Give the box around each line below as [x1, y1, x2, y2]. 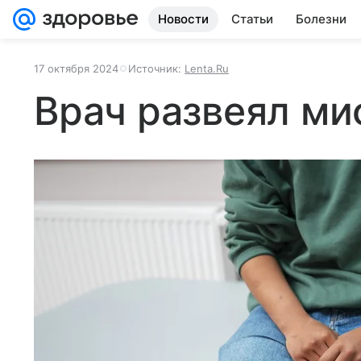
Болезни [296, 11, 346, 27]
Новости [158, 11, 209, 27]
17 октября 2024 [34, 62, 118, 75]
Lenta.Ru [185, 62, 229, 75]
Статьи [231, 11, 273, 27]
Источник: [128, 62, 185, 75]
